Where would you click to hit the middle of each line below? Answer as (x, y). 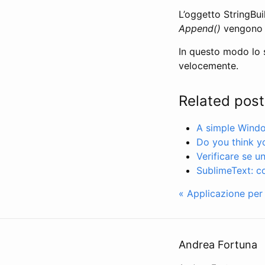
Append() (200, 28)
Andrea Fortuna (218, 245)
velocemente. (209, 65)
